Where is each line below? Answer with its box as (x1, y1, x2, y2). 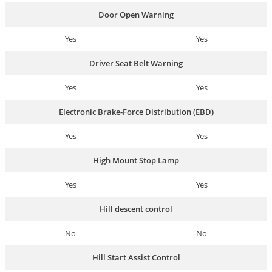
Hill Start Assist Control (92, 252, 180, 263)
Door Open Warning (98, 9, 174, 21)
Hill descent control (100, 203, 172, 215)
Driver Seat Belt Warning (89, 58, 183, 69)
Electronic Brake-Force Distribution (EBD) (58, 106, 214, 118)
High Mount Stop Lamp (93, 155, 179, 166)
